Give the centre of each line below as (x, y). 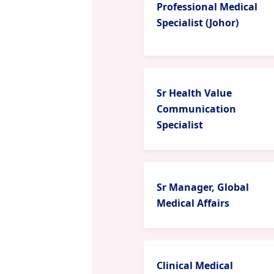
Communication (196, 109)
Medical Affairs (193, 203)
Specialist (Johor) (197, 23)
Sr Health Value (194, 93)
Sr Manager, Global (202, 187)
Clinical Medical (194, 265)
